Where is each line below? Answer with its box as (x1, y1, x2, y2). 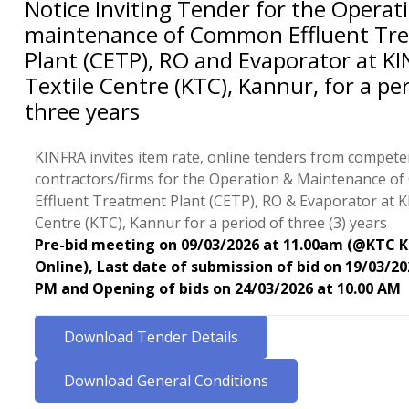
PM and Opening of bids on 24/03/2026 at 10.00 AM (34, 278, 401, 299)
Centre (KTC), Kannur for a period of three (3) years (34, 213, 387, 233)
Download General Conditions (63, 371, 268, 391)
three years (24, 96, 140, 126)
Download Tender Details (63, 327, 238, 347)
